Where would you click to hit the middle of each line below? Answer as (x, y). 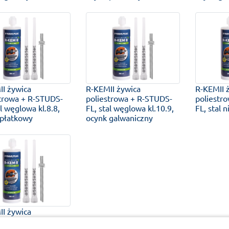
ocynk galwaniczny (119, 118)
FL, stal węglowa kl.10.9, (130, 108)
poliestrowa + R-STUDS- (129, 98)
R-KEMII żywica (113, 89)
